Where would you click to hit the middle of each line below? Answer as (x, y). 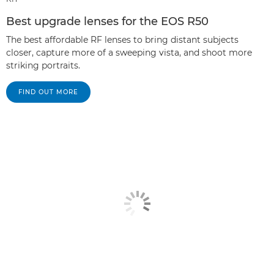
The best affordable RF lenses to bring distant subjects (122, 40)
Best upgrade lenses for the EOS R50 (107, 22)
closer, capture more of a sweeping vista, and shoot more (129, 53)
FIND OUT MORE (48, 92)
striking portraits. (43, 66)
